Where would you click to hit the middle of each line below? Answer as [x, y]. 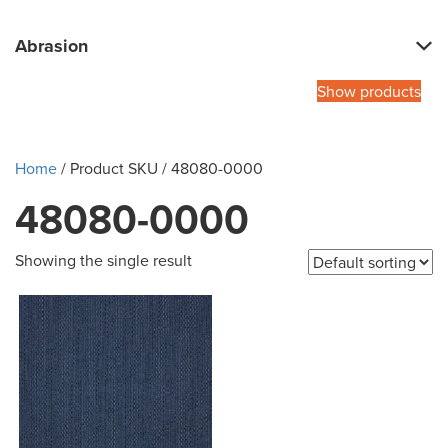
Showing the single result [103, 260]
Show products [369, 91]
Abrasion [51, 46]
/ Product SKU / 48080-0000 [160, 168]
